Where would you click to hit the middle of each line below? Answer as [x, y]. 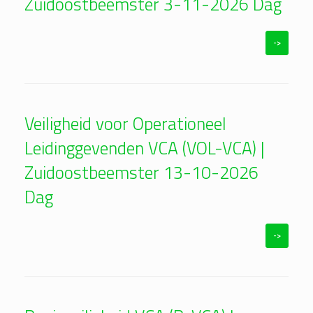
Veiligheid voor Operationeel [125, 124]
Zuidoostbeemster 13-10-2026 [141, 173]
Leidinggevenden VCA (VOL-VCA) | [145, 148]
